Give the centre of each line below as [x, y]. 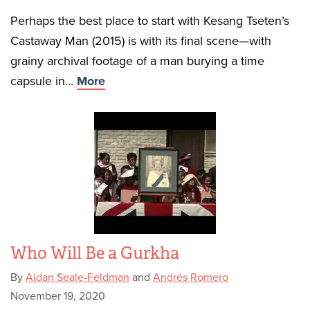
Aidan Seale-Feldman [77, 277]
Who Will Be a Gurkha [95, 253]
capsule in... [44, 81]
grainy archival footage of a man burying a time [137, 61]
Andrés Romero [191, 277]
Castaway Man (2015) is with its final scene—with [141, 41]
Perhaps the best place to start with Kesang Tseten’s [150, 21]
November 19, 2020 [58, 296]
